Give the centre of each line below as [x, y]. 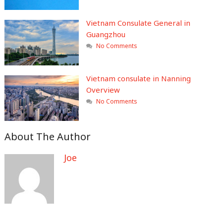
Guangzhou [106, 34]
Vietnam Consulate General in [138, 23]
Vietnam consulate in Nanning [138, 78]
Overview [103, 89]
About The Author [47, 136]
